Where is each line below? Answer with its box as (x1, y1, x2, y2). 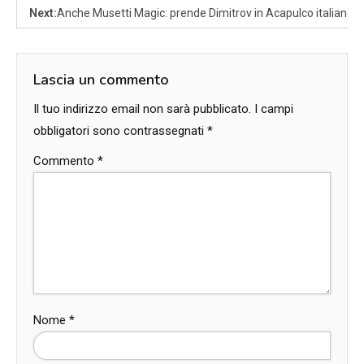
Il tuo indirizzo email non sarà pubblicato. (33, 101, 251, 116)
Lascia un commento (33, 69, 169, 89)
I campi (254, 101, 293, 116)
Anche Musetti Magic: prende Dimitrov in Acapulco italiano (57, 6, 353, 19)
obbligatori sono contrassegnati (33, 123, 207, 138)
